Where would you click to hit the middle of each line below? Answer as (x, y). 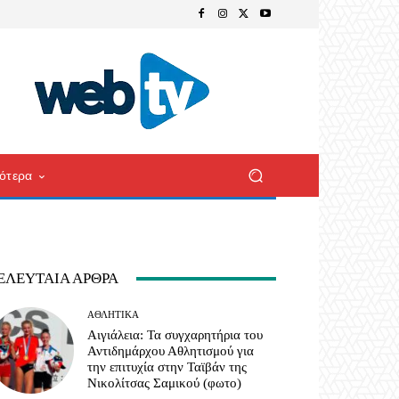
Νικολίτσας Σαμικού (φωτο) (165, 383)
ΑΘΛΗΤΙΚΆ (114, 315)
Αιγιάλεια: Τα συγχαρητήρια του (175, 335)
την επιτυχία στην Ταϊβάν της (167, 367)
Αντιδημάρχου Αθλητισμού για (171, 351)
